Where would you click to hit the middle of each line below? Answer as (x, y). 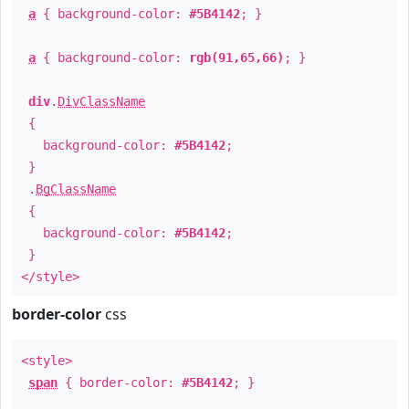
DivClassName (101, 101)
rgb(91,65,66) (236, 58)
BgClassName (76, 189)
